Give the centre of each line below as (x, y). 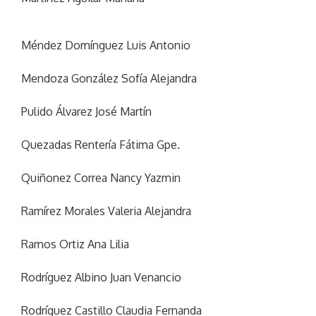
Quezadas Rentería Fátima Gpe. (101, 145)
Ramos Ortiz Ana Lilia (75, 244)
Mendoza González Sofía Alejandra (109, 79)
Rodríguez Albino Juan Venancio (101, 278)
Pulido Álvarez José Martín (86, 112)
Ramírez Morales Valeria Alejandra (106, 211)
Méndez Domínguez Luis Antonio (106, 45)
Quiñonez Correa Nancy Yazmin (101, 178)
